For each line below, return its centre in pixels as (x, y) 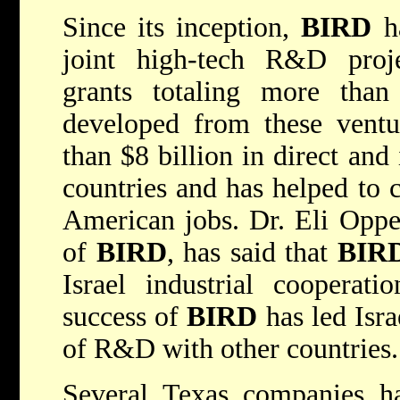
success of (125, 317)
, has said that (252, 253)
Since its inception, (182, 28)
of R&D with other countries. (230, 349)
